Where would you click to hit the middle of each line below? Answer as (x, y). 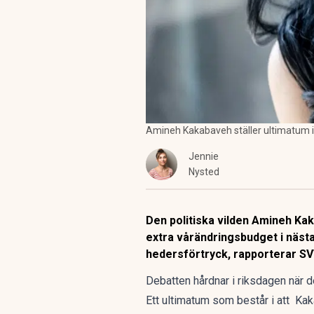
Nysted (204, 172)
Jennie (204, 156)
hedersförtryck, (188, 254)
